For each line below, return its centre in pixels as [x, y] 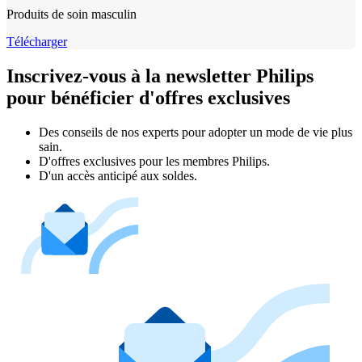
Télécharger [37, 41]
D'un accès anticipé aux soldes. [118, 175]
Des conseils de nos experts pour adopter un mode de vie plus [196, 132]
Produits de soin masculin [72, 14]
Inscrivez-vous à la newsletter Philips [160, 76]
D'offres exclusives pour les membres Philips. [154, 161]
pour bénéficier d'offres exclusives [148, 97]
